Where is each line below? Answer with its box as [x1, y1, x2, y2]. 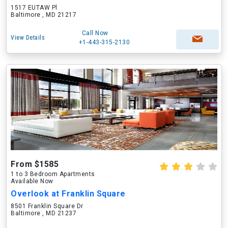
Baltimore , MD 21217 [11, 11, 76, 18]
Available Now [11, 178, 53, 185]
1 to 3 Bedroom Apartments [11, 170, 95, 178]
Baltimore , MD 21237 [11, 210, 76, 217]
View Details [11, 34, 45, 41]
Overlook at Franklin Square [11, 189, 126, 198]
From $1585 [11, 159, 59, 169]
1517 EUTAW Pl [11, 4, 58, 11]
